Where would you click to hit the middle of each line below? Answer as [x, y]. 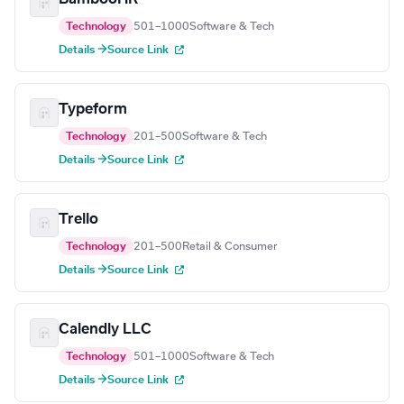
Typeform [93, 110]
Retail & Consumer [230, 247]
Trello [78, 220]
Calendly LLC [105, 330]
